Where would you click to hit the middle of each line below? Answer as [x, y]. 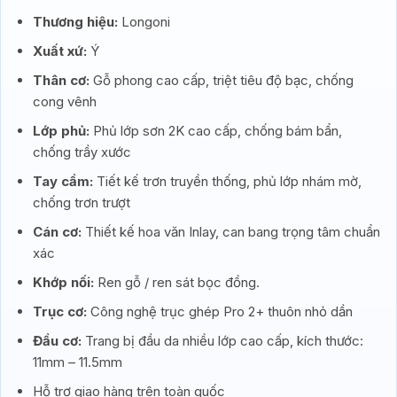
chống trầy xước [82, 152]
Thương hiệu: [75, 22]
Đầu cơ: [57, 341]
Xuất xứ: [59, 51]
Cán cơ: [57, 232]
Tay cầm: [62, 181]
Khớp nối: [63, 282]
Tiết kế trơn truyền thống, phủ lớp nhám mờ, [227, 181]
